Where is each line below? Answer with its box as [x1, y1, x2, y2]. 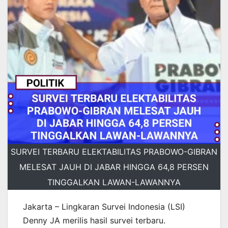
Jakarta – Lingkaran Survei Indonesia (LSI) [23, 201, 185, 212]
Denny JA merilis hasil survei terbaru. [23, 215, 165, 225]
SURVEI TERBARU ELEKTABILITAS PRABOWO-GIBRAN [11, 146, 217, 157]
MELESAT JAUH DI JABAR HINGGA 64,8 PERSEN [19, 161, 209, 172]
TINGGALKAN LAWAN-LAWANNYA [47, 177, 181, 187]
